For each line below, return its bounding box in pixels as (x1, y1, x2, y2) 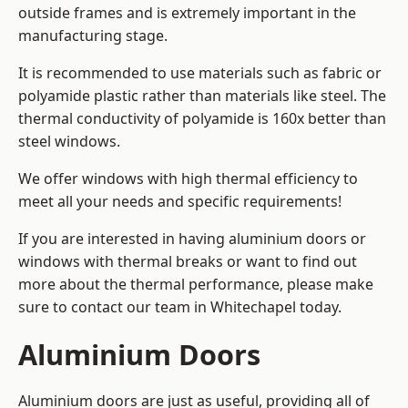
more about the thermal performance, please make (18, 274, 373, 295)
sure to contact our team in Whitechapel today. (18, 297, 342, 318)
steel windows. (18, 131, 120, 152)
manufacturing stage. (18, 25, 168, 46)
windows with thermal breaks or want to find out (18, 251, 357, 272)
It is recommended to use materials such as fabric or (18, 63, 382, 84)
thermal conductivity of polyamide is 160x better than (18, 108, 386, 129)
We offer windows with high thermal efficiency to (18, 168, 358, 189)
